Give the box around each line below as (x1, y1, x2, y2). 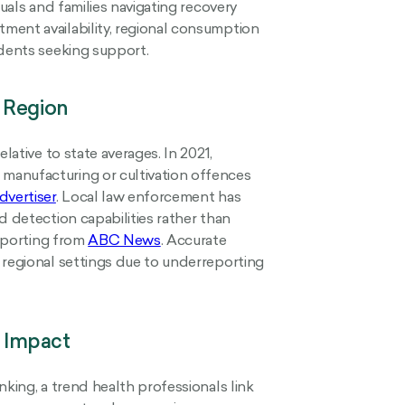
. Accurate (160, 233, 227, 249)
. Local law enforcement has (55, 190, 241, 205)
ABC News (88, 233, 161, 249)
